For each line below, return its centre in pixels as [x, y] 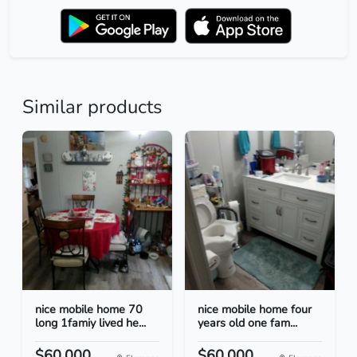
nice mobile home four [255, 310]
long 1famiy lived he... [90, 323]
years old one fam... [247, 323]
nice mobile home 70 [89, 310]
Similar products [92, 107]
